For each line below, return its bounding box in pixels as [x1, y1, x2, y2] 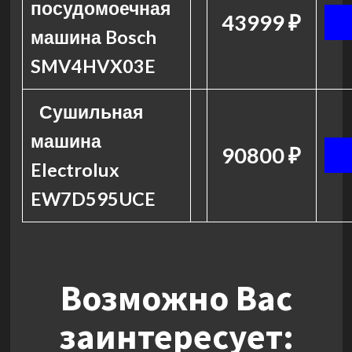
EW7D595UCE [30, 188, 156, 210]
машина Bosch [30, 26, 156, 48]
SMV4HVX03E [30, 55, 156, 77]
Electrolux [30, 159, 119, 181]
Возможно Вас [60, 276, 292, 320]
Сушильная [39, 101, 144, 123]
